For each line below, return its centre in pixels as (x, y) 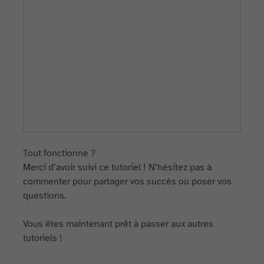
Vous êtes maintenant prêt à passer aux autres (118, 224)
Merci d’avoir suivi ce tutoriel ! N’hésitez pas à (118, 167)
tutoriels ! (43, 238)
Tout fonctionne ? (60, 153)
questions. (45, 196)
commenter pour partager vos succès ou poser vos (128, 181)
